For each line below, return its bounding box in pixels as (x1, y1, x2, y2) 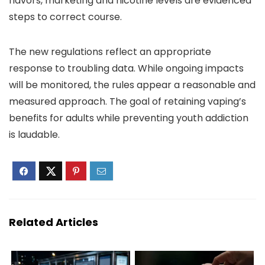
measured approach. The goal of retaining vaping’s (9, 95, 246, 109)
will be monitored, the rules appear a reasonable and (9, 78, 256, 92)
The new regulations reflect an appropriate (9, 45, 211, 59)
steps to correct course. (9, 10, 122, 24)
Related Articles (9, 215, 98, 230)
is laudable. (9, 128, 60, 142)
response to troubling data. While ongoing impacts (9, 62, 244, 76)
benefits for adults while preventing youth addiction (9, 111, 248, 125)
